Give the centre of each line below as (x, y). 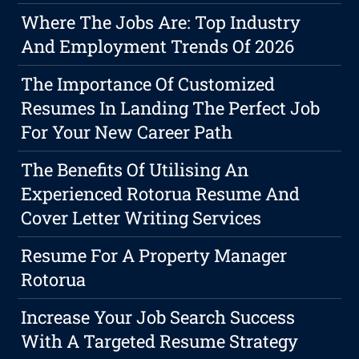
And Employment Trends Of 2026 (158, 46)
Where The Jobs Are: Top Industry (161, 22)
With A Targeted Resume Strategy (160, 341)
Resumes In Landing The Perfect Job (171, 108)
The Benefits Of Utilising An (135, 170)
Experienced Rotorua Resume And (161, 194)
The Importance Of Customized (148, 84)
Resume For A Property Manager (154, 256)
